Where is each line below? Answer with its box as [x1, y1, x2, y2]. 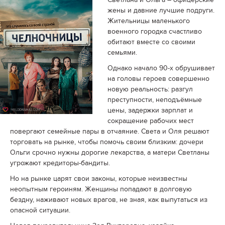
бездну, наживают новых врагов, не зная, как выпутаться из [10, 195, 207, 204]
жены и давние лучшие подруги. [107, 6, 214, 15]
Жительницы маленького [107, 17, 190, 26]
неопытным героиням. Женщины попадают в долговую [10, 185, 192, 194]
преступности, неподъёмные [107, 95, 202, 104]
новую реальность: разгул [107, 85, 193, 94]
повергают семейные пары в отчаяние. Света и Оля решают [10, 127, 209, 136]
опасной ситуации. [10, 206, 70, 215]
